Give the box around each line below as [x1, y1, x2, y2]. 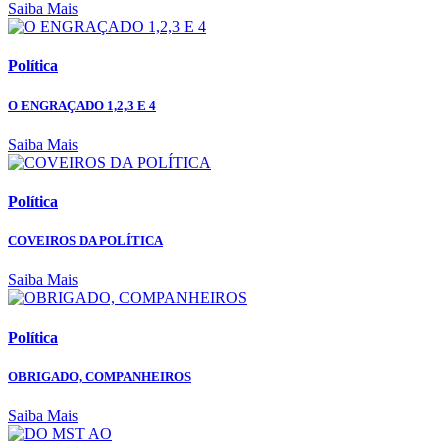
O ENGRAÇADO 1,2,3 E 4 [8, 97, 156, 113]
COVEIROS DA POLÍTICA [8, 233, 163, 249]
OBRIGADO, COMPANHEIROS [8, 368, 191, 384]
